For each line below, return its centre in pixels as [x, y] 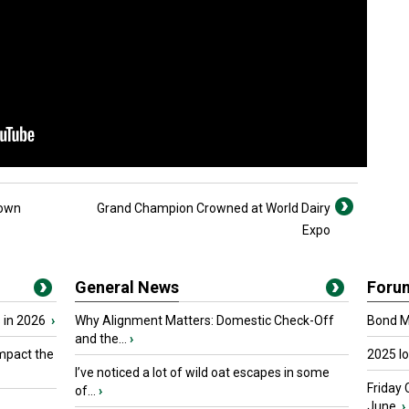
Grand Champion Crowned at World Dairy [214, 208]
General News [127, 287]
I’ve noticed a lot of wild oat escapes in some [202, 372]
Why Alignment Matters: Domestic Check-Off [204, 320]
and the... [101, 339]
